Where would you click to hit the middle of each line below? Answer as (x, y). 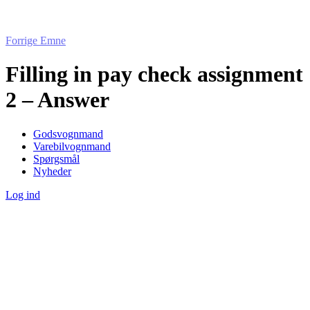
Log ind (23, 194)
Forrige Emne (36, 40)
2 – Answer (57, 100)
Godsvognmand (68, 134)
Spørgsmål (56, 158)
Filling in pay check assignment (154, 74)
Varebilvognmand (72, 146)
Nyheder (52, 171)
